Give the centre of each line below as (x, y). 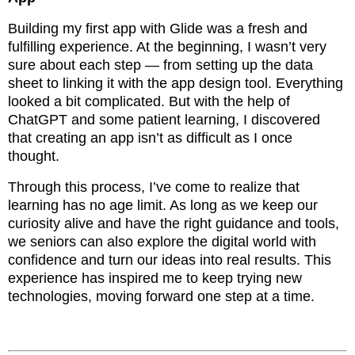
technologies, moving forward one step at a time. (161, 296)
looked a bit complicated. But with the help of (149, 101)
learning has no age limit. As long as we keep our (163, 205)
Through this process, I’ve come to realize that (154, 187)
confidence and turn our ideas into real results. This (170, 260)
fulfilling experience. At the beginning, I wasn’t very (167, 46)
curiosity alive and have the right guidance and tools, (174, 223)
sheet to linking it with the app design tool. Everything (176, 83)
